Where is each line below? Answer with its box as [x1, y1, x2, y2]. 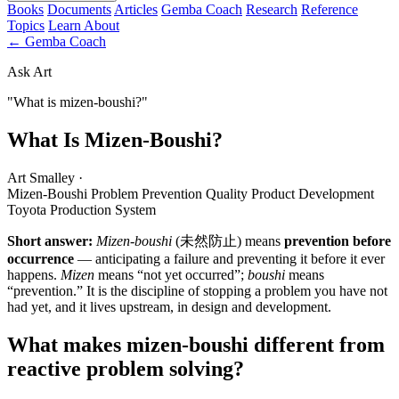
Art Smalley [7, 169, 78, 185]
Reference [301, 2, 358, 17]
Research [246, 2, 297, 17]
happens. [7, 266, 61, 282]
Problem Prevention [91, 185, 206, 201]
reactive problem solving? [7, 356, 244, 380]
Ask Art [7, 64, 52, 79]
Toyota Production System [7, 201, 156, 217]
